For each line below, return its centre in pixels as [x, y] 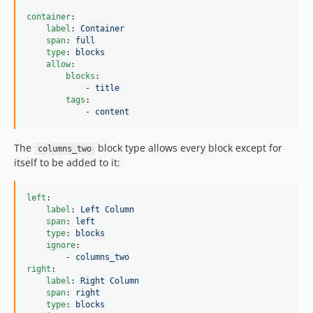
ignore [61, 245]
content [112, 112]
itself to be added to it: [67, 162]
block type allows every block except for [188, 148]
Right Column [110, 281]
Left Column [107, 210]
